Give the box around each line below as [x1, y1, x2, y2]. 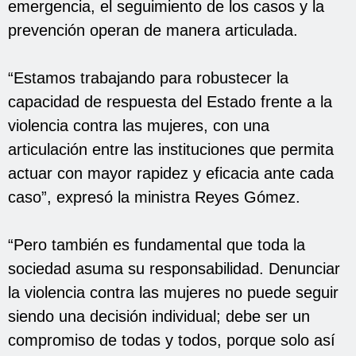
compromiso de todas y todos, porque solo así [8, 331, 335, 349]
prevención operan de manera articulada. [8, 21, 298, 39]
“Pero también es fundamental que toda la [8, 235, 305, 253]
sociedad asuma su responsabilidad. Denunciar [8, 259, 340, 277]
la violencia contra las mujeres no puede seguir [8, 283, 339, 301]
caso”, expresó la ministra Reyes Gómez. [8, 188, 300, 206]
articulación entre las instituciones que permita [8, 140, 334, 158]
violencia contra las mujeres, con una [8, 116, 269, 134]
